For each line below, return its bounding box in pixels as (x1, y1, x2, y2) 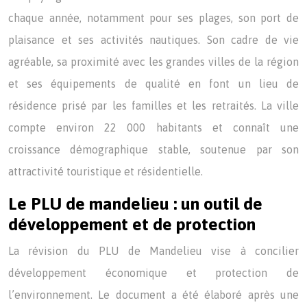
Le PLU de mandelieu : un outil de (8, 194, 262, 213)
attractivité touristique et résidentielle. (8, 165, 203, 177)
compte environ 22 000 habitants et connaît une (8, 121, 299, 134)
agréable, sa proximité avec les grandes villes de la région (8, 56, 299, 68)
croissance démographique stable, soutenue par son (8, 143, 299, 156)
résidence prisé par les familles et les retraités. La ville (8, 99, 299, 112)
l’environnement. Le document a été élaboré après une (8, 288, 299, 301)
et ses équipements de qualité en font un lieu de (8, 77, 299, 90)
